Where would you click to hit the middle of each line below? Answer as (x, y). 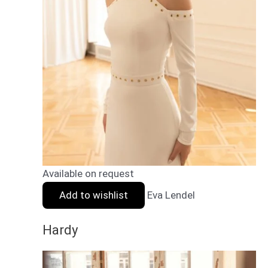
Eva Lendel (171, 195)
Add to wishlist (94, 195)
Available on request (88, 173)
